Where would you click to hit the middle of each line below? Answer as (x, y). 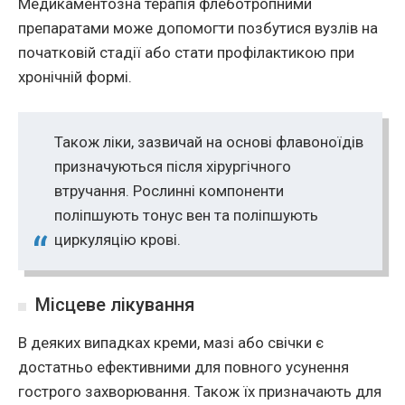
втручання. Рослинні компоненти (169, 191)
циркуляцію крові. (118, 240)
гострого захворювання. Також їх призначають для (200, 392)
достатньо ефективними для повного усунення (184, 367)
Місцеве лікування (115, 305)
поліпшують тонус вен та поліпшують (186, 216)
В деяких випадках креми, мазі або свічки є (171, 343)
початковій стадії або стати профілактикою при (186, 53)
